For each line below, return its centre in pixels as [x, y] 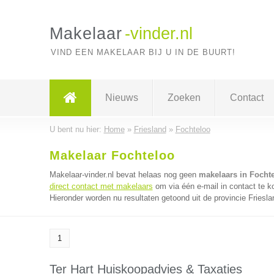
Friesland [150, 129]
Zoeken [184, 98]
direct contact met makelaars [101, 186]
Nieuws [121, 98]
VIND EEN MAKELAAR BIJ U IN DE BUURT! [143, 52]
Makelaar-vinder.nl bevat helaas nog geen [124, 175]
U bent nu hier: [76, 129]
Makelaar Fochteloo [112, 155]
